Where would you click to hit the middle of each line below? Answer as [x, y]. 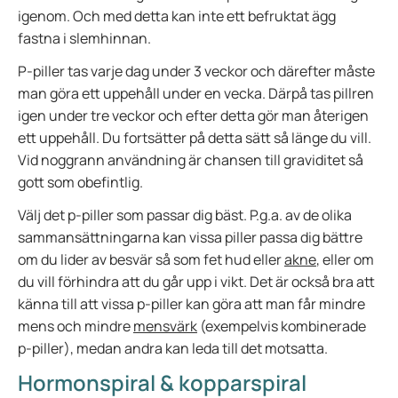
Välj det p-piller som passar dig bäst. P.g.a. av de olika [185, 215]
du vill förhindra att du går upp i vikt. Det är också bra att [196, 282]
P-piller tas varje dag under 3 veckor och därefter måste [196, 71]
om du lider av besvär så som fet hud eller [151, 259]
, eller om [345, 259]
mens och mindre [76, 326]
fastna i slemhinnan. [84, 38]
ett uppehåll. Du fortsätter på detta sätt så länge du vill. [195, 138]
